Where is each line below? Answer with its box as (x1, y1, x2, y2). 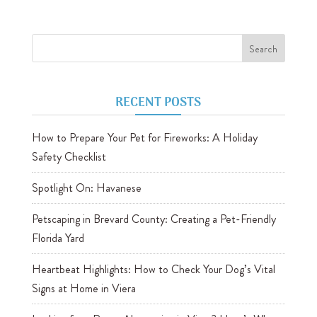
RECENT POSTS (115, 93, 202, 114)
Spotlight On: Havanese (31, 180, 142, 197)
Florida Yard (31, 230, 84, 247)
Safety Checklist (31, 149, 106, 166)
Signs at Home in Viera (31, 280, 136, 297)
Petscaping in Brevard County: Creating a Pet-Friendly (31, 211, 276, 228)
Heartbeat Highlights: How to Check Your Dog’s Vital (31, 261, 275, 278)
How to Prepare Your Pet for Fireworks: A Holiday (31, 129, 258, 146)
